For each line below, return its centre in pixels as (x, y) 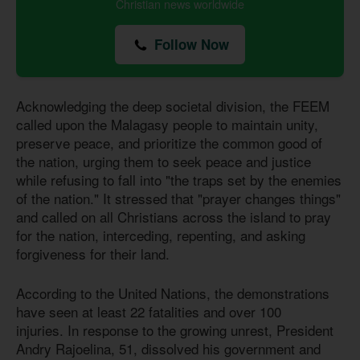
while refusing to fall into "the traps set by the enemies (179, 180)
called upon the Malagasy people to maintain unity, (167, 125)
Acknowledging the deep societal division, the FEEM (173, 106)
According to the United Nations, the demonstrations (173, 292)
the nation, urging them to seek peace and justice (164, 162)
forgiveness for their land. (93, 254)
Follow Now (190, 45)
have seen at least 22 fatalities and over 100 (149, 311)
